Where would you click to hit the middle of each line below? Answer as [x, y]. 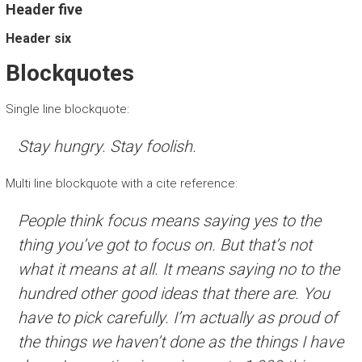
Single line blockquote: [67, 109]
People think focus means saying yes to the [169, 221]
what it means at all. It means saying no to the [178, 269]
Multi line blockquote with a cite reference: [121, 184]
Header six [38, 39]
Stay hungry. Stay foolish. [107, 147]
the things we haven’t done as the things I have [180, 342]
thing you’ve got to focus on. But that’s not [164, 245]
